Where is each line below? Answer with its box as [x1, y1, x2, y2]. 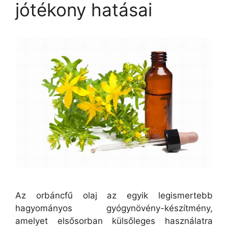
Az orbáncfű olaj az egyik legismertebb [15, 190, 213, 201]
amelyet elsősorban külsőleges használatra [15, 216, 213, 226]
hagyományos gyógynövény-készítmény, [15, 203, 213, 214]
